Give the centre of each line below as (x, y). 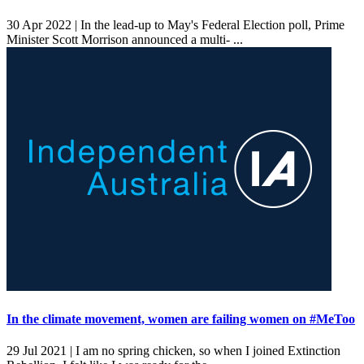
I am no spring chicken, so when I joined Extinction (206, 350)
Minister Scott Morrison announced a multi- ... (126, 40)
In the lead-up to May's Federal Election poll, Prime (211, 25)
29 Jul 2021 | (39, 350)
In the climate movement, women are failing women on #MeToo (181, 318)
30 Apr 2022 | (42, 25)
